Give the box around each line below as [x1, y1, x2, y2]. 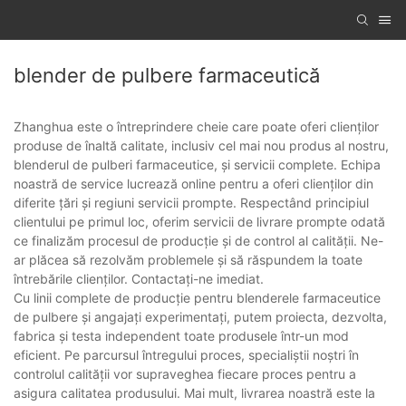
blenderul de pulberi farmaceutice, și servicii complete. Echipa [14, 157, 381, 173]
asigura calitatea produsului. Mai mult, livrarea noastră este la [14, 385, 375, 401]
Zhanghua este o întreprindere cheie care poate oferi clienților [14, 119, 379, 135]
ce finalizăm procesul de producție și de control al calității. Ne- [14, 233, 383, 249]
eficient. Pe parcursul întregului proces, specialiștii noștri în [14, 347, 359, 363]
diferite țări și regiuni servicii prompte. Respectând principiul [14, 195, 369, 211]
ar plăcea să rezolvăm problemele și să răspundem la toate [14, 252, 362, 268]
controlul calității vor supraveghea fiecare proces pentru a [14, 366, 356, 382]
